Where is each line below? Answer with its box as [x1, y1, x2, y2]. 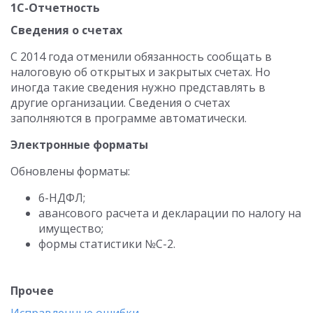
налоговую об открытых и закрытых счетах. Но [10, 64, 270, 80]
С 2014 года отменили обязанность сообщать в [10, 49, 272, 64]
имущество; [38, 221, 103, 236]
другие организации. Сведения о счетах [10, 95, 230, 110]
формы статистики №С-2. [38, 236, 175, 252]
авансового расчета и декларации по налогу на [38, 205, 301, 221]
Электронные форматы [10, 137, 148, 152]
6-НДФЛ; [38, 190, 85, 205]
